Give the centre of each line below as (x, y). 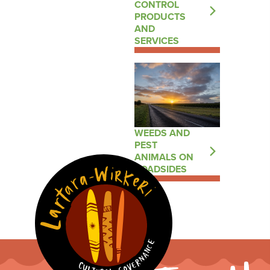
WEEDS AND (162, 133)
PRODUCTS (160, 17)
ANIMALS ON (164, 157)
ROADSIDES (160, 169)
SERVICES (156, 41)
